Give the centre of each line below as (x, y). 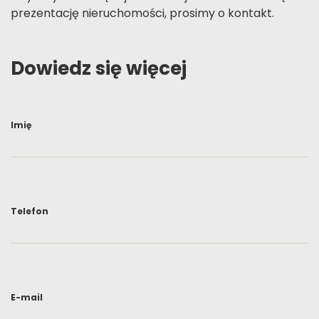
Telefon (30, 211)
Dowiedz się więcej (99, 69)
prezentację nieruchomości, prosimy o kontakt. (142, 14)
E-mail (27, 298)
